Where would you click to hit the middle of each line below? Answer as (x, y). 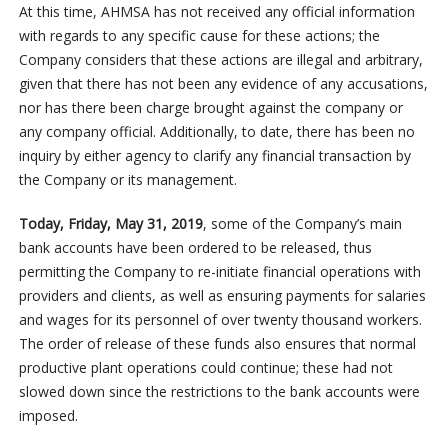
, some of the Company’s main (302, 224)
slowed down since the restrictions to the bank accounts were (219, 392)
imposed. (48, 416)
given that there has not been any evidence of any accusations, (223, 84)
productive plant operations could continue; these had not (205, 368)
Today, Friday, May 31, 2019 (110, 224)
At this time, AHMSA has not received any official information (216, 12)
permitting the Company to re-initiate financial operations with (219, 272)
